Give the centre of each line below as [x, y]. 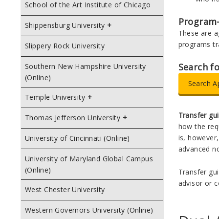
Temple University [55, 97]
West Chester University [65, 189]
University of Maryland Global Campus [89, 159]
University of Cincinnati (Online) [77, 138]
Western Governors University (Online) [89, 210]
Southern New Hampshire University [86, 66]
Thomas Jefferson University [73, 118]
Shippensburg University [65, 25]
